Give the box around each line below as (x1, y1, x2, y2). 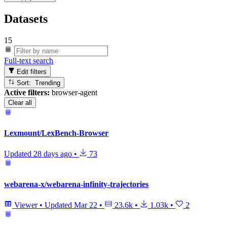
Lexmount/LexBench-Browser (4, 129, 108, 138)
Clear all (8, 98, 32, 106)
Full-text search (4, 56, 53, 65)
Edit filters (15, 67, 47, 75)
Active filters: (4, 88, 50, 97)
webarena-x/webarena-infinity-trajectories (4, 179, 148, 188)
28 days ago (33, 149, 72, 159)
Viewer (12, 200, 40, 209)
